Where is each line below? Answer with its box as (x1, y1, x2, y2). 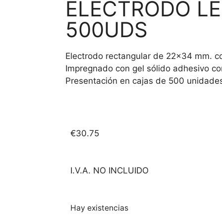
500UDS (65, 17, 148, 43)
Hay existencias (70, 203, 128, 213)
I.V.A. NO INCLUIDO (70, 166, 149, 176)
